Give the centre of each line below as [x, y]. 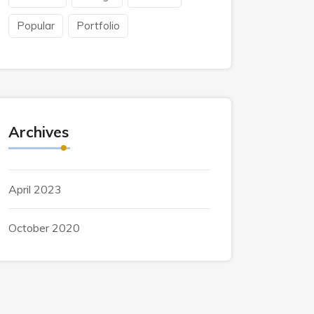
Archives [39, 132]
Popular [36, 26]
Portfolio [98, 26]
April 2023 [35, 189]
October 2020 [44, 228]
